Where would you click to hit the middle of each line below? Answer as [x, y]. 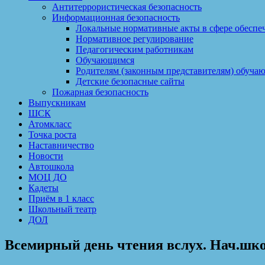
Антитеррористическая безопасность [127, 7]
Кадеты [43, 188]
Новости [46, 156]
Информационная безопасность [116, 17]
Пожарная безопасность [100, 92]
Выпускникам [57, 103]
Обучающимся [105, 60]
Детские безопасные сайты [130, 81]
